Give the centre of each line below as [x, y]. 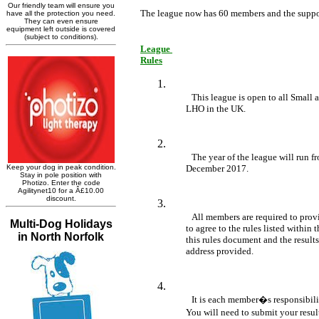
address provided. [220, 251]
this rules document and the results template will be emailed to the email [177, 239]
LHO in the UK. [216, 108]
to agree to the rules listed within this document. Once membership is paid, [177, 228]
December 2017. [217, 168]
